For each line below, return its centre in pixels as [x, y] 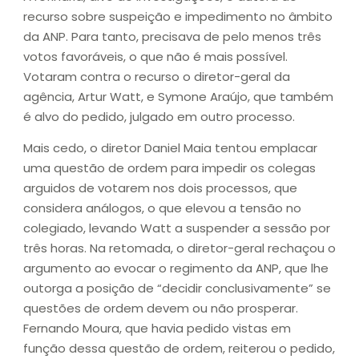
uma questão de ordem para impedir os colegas [169, 168]
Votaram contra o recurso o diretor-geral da [157, 76]
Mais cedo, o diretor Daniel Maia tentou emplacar [170, 148]
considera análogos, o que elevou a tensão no [162, 208]
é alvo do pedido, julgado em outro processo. [159, 116]
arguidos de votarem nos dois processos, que [160, 188]
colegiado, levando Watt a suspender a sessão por [177, 228]
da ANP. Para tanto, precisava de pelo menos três [172, 36]
